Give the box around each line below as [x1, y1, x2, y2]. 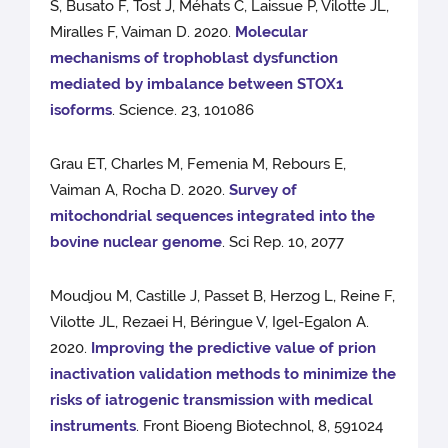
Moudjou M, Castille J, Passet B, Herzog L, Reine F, [50, 287, 396, 306]
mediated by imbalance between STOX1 [50, 75, 344, 94]
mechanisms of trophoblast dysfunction [50, 49, 339, 68]
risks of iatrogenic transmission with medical [50, 391, 374, 410]
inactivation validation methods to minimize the [50, 365, 397, 384]
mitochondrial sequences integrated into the [50, 207, 376, 226]
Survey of [229, 181, 298, 200]
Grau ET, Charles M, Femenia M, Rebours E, [50, 155, 347, 174]
